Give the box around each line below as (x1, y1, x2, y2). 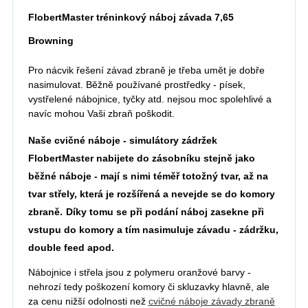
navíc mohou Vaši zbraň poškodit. (27, 108, 175, 120)
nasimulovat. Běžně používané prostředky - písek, (27, 79, 245, 91)
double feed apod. (27, 242, 114, 254)
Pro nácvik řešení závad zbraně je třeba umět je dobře (27, 65, 265, 76)
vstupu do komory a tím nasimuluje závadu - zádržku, (27, 224, 278, 236)
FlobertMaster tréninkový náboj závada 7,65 (27, 12, 234, 23)
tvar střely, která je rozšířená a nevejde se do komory (27, 188, 275, 200)
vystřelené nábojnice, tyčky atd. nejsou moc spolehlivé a (27, 93, 272, 105)
